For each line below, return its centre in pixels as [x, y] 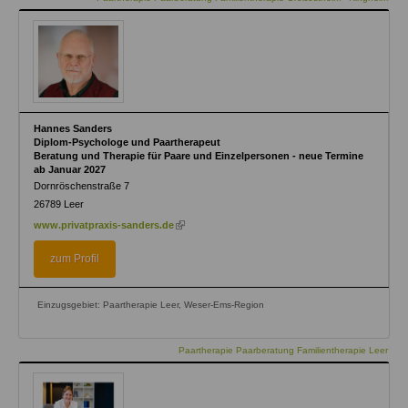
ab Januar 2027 [70, 170]
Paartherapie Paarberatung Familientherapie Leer [283, 351]
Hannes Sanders [73, 129]
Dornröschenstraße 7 [82, 186]
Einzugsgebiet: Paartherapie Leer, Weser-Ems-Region [151, 305]
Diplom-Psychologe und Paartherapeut [127, 143]
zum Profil [75, 259]
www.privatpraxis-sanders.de [104, 225]
